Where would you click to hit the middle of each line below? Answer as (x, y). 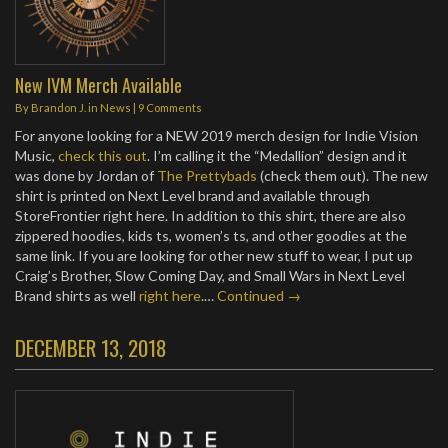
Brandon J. (58, 107)
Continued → (259, 295)
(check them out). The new (342, 175)
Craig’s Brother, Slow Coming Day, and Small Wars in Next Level (210, 275)
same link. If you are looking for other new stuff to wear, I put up (214, 255)
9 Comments (170, 107)
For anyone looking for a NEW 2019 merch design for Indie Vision (216, 135)
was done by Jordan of (86, 175)
